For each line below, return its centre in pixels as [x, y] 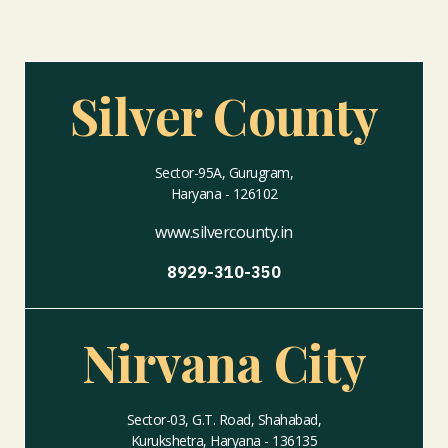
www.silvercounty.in [224, 232]
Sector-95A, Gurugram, [224, 173]
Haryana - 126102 [224, 194]
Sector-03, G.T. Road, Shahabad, [224, 420]
